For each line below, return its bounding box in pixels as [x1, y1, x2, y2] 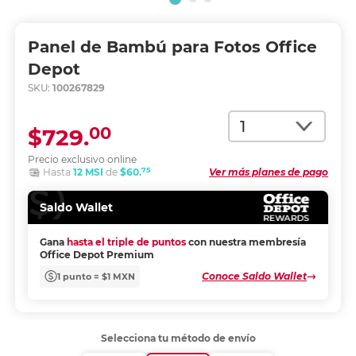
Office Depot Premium [39, 249, 154, 261]
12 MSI [72, 166, 106, 178]
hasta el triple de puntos [66, 236, 186, 249]
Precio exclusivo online [27, 153, 137, 165]
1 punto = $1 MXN [56, 270, 135, 282]
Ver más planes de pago [209, 166, 329, 178]
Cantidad [228, 111, 284, 126]
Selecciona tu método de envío [100, 332, 256, 345]
